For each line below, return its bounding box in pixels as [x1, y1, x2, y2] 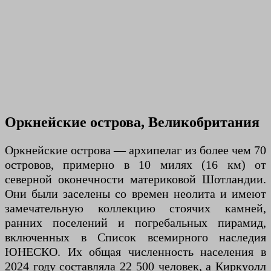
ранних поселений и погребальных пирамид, [5, 216, 266, 230]
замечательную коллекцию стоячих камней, [5, 201, 266, 215]
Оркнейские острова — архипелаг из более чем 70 [5, 143, 266, 157]
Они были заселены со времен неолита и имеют [5, 187, 266, 201]
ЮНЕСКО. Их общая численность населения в [5, 245, 266, 259]
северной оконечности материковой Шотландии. [5, 172, 266, 186]
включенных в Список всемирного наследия [5, 230, 266, 244]
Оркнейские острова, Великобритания [5, 114, 260, 131]
